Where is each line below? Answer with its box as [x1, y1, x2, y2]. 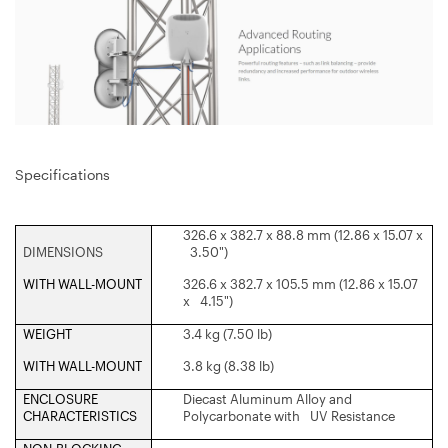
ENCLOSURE [23, 390, 98, 407]
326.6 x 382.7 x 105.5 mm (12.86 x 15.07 [183, 275, 418, 292]
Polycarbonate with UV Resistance [183, 407, 395, 424]
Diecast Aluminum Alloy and [183, 390, 352, 407]
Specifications [15, 165, 110, 183]
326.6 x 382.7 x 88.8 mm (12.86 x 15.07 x [183, 226, 423, 243]
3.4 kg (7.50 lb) [183, 325, 272, 342]
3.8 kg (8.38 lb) [183, 357, 274, 374]
